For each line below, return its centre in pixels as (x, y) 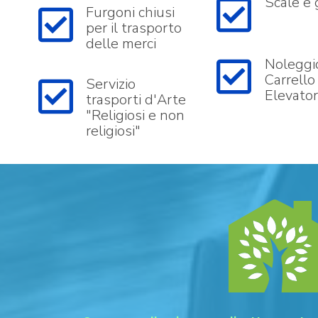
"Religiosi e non (135, 115)
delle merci (121, 44)
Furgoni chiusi (130, 12)
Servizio (111, 84)
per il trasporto (134, 28)
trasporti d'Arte (136, 100)
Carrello (290, 80)
